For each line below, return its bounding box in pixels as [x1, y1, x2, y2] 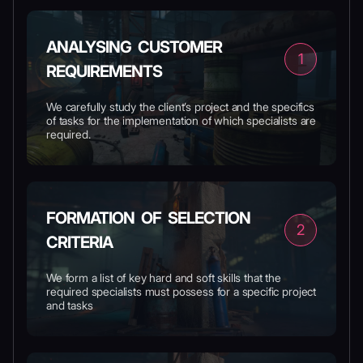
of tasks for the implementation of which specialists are [46, 113, 317, 127]
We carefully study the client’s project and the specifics [46, 100, 314, 113]
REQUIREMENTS [46, 62, 162, 81]
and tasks [46, 298, 93, 312]
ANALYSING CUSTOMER [46, 37, 222, 57]
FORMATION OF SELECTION [46, 208, 250, 228]
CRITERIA [46, 233, 113, 252]
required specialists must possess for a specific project [46, 284, 317, 298]
